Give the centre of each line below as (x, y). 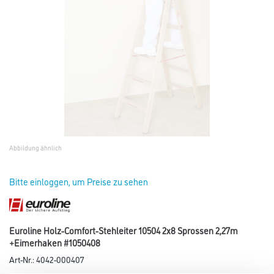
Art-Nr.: (23, 259)
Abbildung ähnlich (35, 148)
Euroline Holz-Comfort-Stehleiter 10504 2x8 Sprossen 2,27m (124, 231)
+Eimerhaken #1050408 (55, 243)
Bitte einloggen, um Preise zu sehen (79, 181)
